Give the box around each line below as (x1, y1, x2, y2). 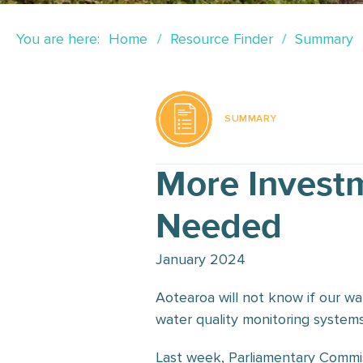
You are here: (16, 30, 100, 48)
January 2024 (156, 250, 246, 268)
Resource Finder (169, 30, 273, 48)
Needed (156, 210, 282, 246)
